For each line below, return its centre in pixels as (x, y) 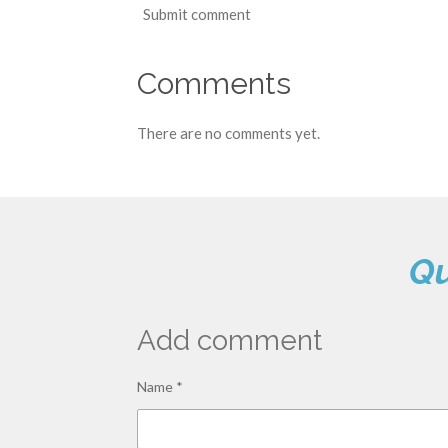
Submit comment (197, 13)
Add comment (229, 340)
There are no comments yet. (228, 133)
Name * (160, 386)
